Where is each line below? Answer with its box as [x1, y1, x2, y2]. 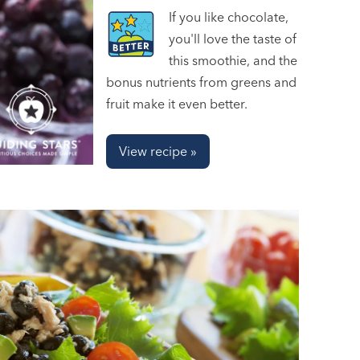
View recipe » [118, 143, 197, 160]
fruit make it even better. [105, 96, 247, 112]
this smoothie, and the [168, 52, 297, 69]
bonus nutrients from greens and [105, 74, 297, 91]
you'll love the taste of [168, 31, 297, 47]
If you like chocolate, [168, 9, 288, 26]
